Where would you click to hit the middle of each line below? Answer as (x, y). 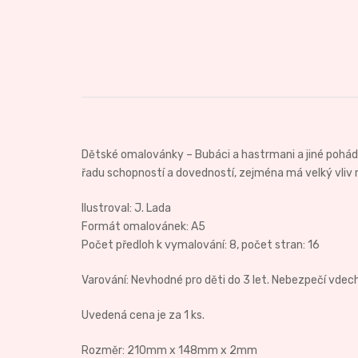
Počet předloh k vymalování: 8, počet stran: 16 (201, 245)
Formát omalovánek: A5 (143, 227)
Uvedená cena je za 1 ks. (143, 315)
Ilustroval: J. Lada (126, 208)
